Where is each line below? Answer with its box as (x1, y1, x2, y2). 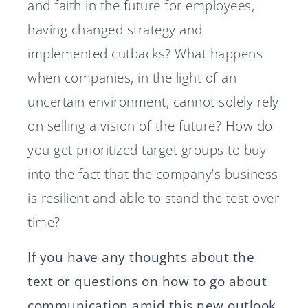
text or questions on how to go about (27, 272, 267, 290)
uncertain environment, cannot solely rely (27, 93, 279, 111)
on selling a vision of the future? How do (27, 117, 273, 135)
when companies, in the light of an (27, 69, 236, 87)
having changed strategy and (27, 21, 203, 38)
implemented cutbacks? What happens (27, 45, 263, 63)
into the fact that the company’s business (27, 165, 278, 183)
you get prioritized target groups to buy (27, 141, 266, 159)
